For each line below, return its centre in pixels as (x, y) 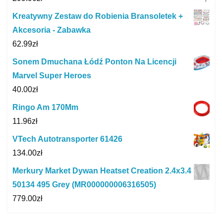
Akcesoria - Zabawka (52, 30)
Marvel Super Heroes (52, 76)
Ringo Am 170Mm (45, 108)
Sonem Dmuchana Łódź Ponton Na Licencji (94, 62)
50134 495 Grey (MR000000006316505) (84, 185)
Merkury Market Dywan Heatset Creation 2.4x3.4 (102, 171)
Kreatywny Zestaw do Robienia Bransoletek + (98, 16)
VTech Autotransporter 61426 (67, 139)
